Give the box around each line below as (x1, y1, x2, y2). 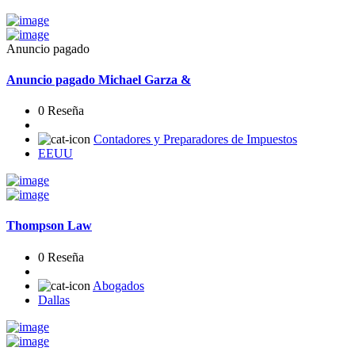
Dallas (38, 292, 70, 307)
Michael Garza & (95, 72, 191, 86)
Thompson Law (6, 219, 92, 233)
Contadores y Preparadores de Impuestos (94, 132, 297, 147)
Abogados (93, 278, 144, 292)
